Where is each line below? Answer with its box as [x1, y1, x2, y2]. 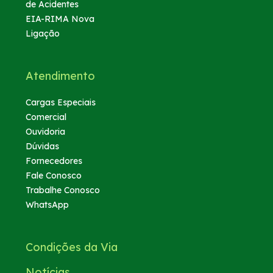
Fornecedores [26, 155, 83, 166]
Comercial [26, 111, 67, 122]
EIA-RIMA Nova [26, 13, 95, 24]
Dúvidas [26, 140, 60, 152]
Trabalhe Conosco [26, 184, 101, 196]
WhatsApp [26, 199, 69, 210]
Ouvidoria [26, 126, 66, 137]
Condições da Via [26, 239, 118, 254]
